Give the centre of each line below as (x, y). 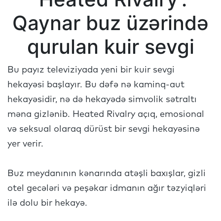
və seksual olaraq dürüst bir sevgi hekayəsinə (104, 129)
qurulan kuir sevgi (110, 47)
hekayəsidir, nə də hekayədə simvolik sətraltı (102, 100)
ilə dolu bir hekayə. (47, 203)
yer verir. (27, 144)
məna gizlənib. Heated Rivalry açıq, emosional (106, 114)
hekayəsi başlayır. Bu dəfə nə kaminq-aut (96, 85)
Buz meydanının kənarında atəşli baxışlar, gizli (107, 174)
